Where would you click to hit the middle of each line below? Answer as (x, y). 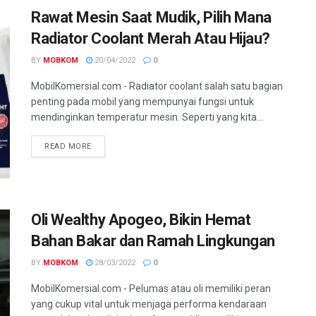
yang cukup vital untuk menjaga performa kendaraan (149, 304)
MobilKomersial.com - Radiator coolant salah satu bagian (157, 86)
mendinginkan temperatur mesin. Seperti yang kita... (147, 117)
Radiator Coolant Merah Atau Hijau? (151, 38)
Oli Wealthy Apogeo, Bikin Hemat (141, 220)
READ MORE (68, 146)
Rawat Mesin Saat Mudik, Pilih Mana (152, 17)
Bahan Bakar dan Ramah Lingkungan (153, 241)
